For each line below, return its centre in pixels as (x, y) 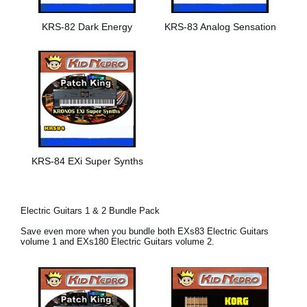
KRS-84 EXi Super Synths (87, 161)
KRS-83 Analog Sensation (220, 26)
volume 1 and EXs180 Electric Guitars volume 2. (118, 242)
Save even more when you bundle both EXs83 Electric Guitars (145, 232)
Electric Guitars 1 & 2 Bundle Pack (90, 211)
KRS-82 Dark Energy (87, 26)
